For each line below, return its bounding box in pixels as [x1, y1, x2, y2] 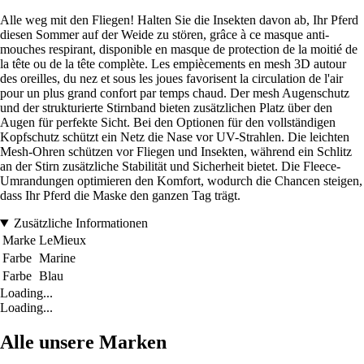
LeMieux [39, 233, 86, 248]
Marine [39, 251, 76, 266]
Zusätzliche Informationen [13, 216, 148, 231]
